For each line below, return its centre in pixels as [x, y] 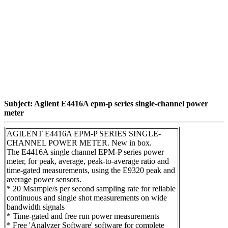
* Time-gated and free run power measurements [83, 216]
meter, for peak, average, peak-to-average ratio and [88, 161]
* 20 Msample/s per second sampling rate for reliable [91, 188]
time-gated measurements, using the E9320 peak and [91, 170]
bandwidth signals [36, 207]
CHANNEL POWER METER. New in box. [79, 142]
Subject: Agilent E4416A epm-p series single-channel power [106, 103]
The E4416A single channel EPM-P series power [85, 152]
